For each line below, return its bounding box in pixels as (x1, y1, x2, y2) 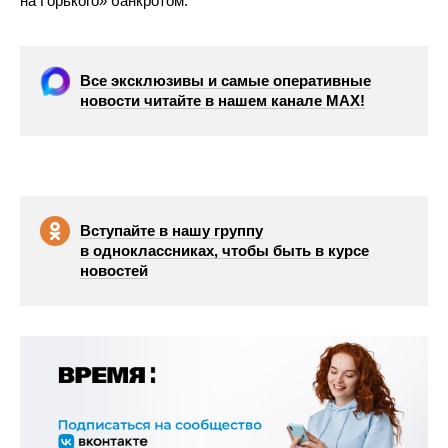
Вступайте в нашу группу (80, 221, 263, 239)
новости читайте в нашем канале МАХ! (80, 91, 365, 109)
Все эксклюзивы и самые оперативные (80, 71, 371, 89)
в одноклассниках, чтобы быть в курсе (80, 241, 369, 259)
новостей (80, 261, 148, 279)
